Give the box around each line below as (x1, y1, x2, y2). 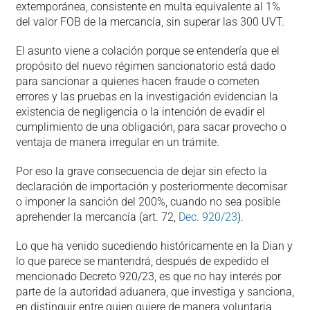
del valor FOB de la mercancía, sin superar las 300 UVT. (15, 15, 290, 28)
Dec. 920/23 (178, 210, 237, 224)
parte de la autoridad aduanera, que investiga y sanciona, (15, 284, 294, 298)
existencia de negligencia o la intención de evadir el (15, 104, 265, 118)
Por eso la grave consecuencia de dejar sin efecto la (15, 164, 267, 178)
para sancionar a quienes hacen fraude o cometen (15, 74, 259, 88)
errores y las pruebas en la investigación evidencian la (15, 89, 278, 103)
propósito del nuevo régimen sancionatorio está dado (15, 59, 275, 73)
